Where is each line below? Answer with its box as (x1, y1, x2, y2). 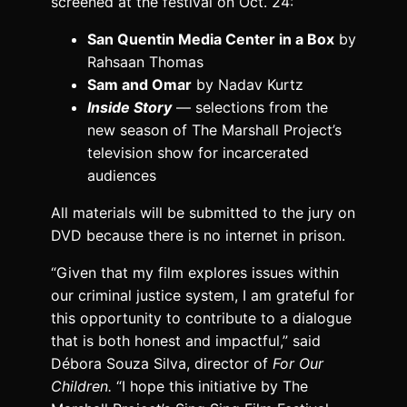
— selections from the (172, 97, 328, 116)
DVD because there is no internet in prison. (51, 225, 345, 244)
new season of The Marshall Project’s (87, 120, 342, 139)
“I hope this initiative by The (112, 376, 308, 395)
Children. (51, 376, 112, 395)
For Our (273, 353, 323, 372)
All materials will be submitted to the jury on (51, 203, 355, 222)
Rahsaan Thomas (87, 52, 203, 71)
